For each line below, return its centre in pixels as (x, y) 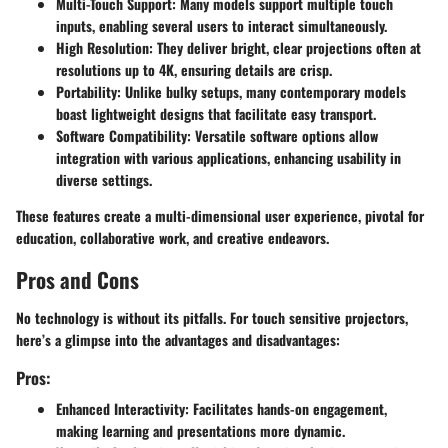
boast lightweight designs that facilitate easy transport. (216, 114)
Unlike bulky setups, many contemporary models (263, 92)
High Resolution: (104, 48)
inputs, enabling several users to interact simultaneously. (221, 26)
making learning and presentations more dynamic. (200, 431)
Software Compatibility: (123, 136)
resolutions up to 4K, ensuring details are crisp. (194, 70)
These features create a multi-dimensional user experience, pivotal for (220, 216)
